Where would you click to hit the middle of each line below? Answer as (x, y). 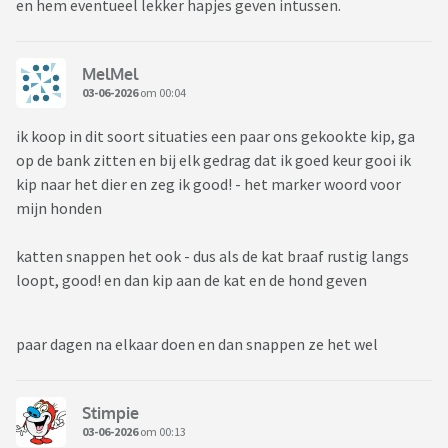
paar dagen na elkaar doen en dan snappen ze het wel (197, 344)
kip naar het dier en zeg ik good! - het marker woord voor (208, 184)
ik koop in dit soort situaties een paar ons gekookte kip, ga (215, 136)
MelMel (110, 73)
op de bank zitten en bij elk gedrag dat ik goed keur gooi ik (213, 160)
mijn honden (59, 208)
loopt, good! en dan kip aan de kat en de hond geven (193, 280)
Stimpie (110, 412)
